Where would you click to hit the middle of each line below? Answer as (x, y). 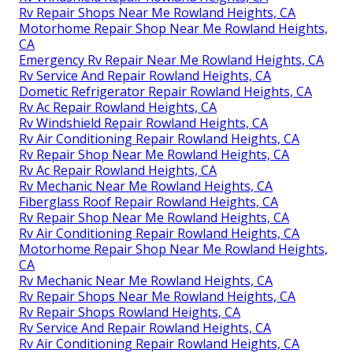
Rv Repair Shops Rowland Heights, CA (130, 312)
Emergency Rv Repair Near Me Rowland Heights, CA (171, 60)
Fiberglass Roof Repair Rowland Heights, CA (149, 202)
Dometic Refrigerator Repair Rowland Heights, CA (165, 92)
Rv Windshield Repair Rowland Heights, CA (143, 123)
